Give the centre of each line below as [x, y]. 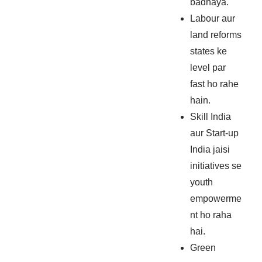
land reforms [216, 35]
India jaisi [210, 150]
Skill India [211, 117]
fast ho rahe [215, 84]
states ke [209, 51]
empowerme [216, 199]
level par [208, 68]
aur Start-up [215, 133]
